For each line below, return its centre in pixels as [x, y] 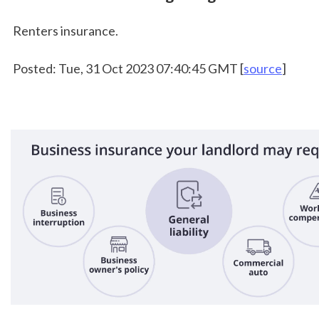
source [263, 69]
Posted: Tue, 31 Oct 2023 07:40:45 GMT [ [128, 69]
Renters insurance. [66, 31]
